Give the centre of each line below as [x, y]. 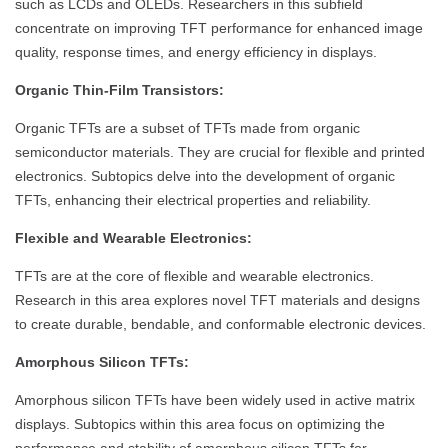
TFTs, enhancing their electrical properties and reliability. [193, 200]
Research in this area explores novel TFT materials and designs [217, 300]
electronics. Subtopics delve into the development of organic [205, 176]
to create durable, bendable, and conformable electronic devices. [220, 324]
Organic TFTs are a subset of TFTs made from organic [187, 128]
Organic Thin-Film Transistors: [119, 90]
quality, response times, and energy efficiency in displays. [196, 52]
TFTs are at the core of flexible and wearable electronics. [194, 276]
